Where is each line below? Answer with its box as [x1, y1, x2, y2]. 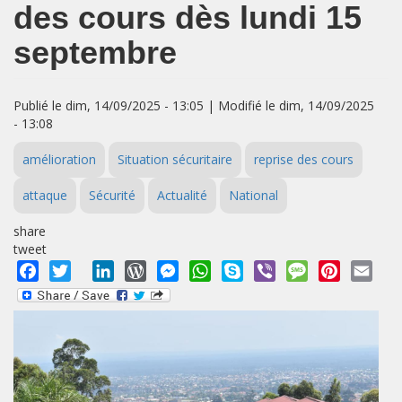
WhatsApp [211, 259, 281, 280]
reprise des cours [254, 151, 354, 168]
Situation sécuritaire [118, 151, 232, 168]
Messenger [179, 259, 255, 280]
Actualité [157, 187, 207, 204]
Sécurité [89, 187, 135, 204]
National [229, 187, 278, 204]
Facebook [39, 259, 103, 280]
